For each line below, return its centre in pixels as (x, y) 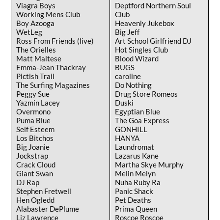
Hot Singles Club (142, 49)
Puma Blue (34, 120)
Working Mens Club (48, 14)
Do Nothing (134, 85)
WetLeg (29, 32)
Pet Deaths (133, 200)
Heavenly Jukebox (145, 23)
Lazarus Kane (137, 155)
